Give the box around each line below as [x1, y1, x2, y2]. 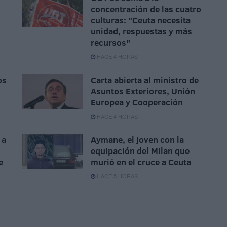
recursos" [91, 36, 130, 49]
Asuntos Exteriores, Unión [91, 85, 195, 97]
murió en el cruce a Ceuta [91, 156, 191, 168]
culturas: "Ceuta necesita [91, 14, 191, 26]
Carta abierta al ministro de [91, 74, 199, 86]
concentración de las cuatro [91, 3, 201, 15]
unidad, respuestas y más [91, 25, 192, 37]
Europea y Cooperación [91, 96, 183, 108]
